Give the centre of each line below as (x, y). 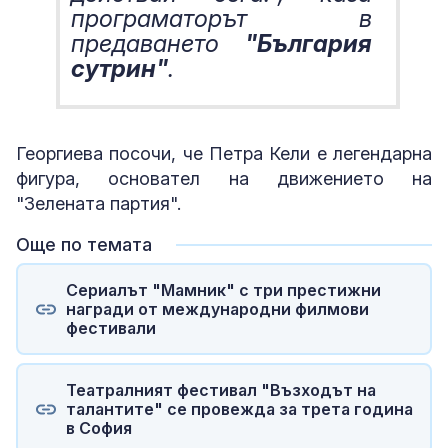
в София (98, 427)
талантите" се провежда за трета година (239, 408)
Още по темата (84, 244)
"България (308, 43)
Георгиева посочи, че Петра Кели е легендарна (224, 153)
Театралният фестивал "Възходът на (220, 389)
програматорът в (221, 18)
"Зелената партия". (98, 203)
